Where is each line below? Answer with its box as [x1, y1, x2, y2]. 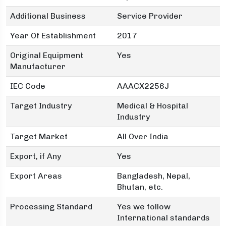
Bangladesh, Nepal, [117, 171, 190, 181]
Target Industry [10, 101, 72, 110]
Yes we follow [117, 202, 171, 211]
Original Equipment [10, 50, 83, 60]
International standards [117, 213, 210, 222]
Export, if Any [10, 151, 61, 161]
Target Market [10, 132, 68, 141]
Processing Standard [10, 202, 92, 211]
